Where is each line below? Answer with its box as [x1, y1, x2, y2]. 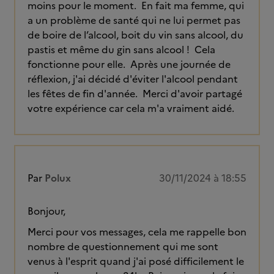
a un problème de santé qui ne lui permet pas [28, 13, 240, 28]
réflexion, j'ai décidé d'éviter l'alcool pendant [28, 72, 238, 86]
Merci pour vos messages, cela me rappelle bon [28, 224, 246, 239]
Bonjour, [28, 204, 65, 218]
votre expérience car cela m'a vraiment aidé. [28, 101, 234, 116]
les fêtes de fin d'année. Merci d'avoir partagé [28, 86, 242, 101]
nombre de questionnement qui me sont [28, 239, 218, 254]
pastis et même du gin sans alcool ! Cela [28, 42, 215, 57]
